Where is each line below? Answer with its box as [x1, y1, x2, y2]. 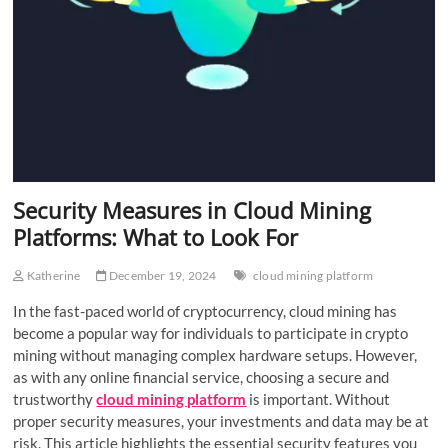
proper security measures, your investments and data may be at [13, 411, 430, 430]
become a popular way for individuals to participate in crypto [13, 323, 409, 342]
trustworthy [13, 389, 97, 408]
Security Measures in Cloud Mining [13, 194, 372, 225]
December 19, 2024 [106, 267, 217, 283]
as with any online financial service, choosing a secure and [13, 367, 390, 386]
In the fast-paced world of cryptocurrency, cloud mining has [13, 301, 398, 320]
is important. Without [249, 389, 391, 408]
